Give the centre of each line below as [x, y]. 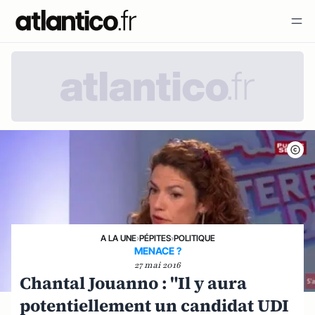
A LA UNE [118, 238]
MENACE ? [157, 251]
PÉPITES [155, 238]
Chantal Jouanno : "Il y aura [133, 283]
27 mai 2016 [157, 265]
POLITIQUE [194, 238]
